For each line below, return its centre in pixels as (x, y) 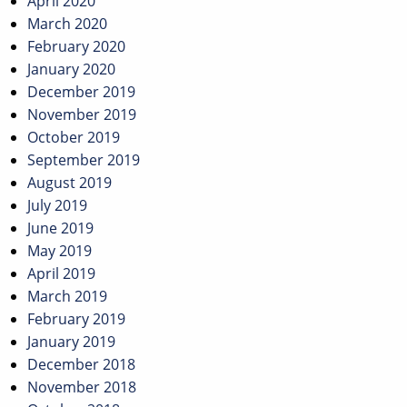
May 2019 (60, 251)
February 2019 (76, 319)
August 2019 (69, 183)
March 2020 (67, 24)
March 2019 (67, 297)
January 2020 (71, 69)
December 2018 (81, 365)
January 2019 (71, 342)
